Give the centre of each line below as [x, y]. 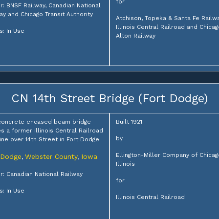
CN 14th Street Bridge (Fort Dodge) [109, 99]
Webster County [51, 157]
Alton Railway [136, 36]
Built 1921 [129, 122]
